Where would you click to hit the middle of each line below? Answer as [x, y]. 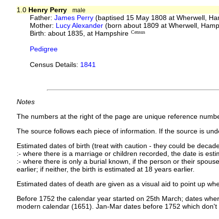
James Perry [74, 17]
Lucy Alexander [80, 25]
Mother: [43, 25]
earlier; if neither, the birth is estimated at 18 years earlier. [105, 169]
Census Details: [55, 64]
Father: [42, 17]
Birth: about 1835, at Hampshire [79, 33]
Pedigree [44, 49]
